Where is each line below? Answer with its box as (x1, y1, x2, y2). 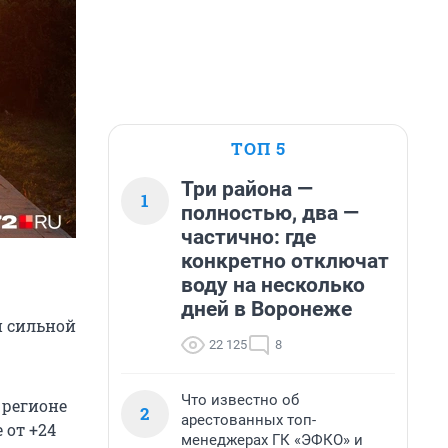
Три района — (181, 177, 313, 201)
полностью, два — (181, 201, 359, 225)
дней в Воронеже (181, 297, 352, 321)
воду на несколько (181, 273, 365, 297)
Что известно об (181, 391, 299, 409)
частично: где (181, 225, 316, 249)
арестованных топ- (181, 411, 316, 429)
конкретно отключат (181, 249, 389, 273)
